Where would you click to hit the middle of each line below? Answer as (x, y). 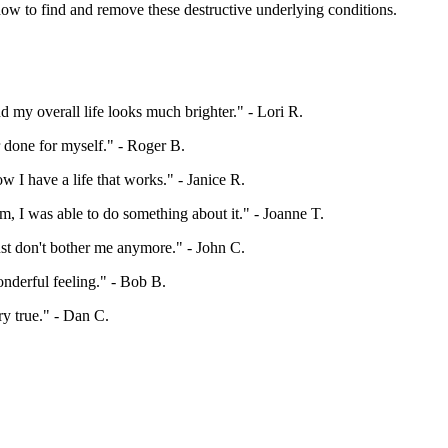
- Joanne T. (287, 214)
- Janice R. (209, 180)
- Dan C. (79, 316)
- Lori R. (273, 112)
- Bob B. (136, 282)
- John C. (214, 248)
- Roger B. (149, 146)
